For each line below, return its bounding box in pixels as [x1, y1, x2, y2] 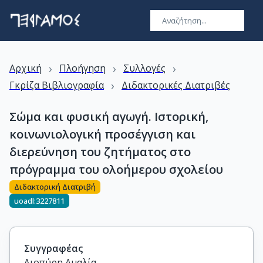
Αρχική [9, 62, 42, 75]
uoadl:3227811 [14, 195, 65, 206]
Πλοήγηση [59, 62, 106, 75]
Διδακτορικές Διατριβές [122, 79, 230, 92]
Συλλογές [123, 62, 166, 75]
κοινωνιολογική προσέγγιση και [9, 126, 195, 142]
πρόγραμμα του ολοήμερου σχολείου [9, 161, 223, 177]
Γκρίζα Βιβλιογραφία [9, 79, 104, 92]
